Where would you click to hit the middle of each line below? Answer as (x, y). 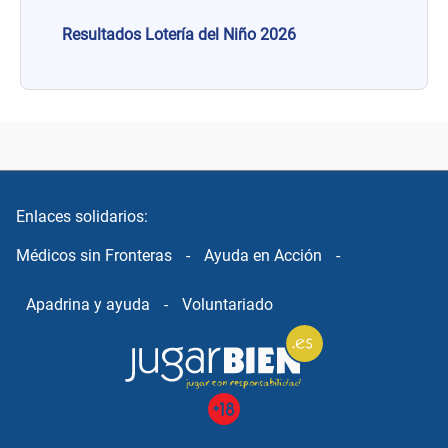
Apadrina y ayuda (88, 305)
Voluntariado (227, 305)
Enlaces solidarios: (82, 217)
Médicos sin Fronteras (94, 256)
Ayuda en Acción (263, 256)
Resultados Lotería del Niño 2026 (179, 35)
